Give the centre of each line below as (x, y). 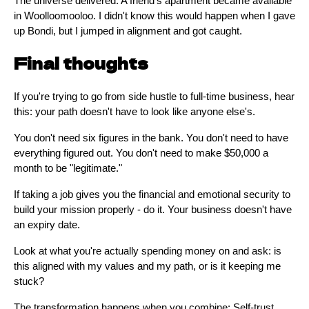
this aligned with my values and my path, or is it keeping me (147, 267)
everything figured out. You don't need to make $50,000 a (141, 153)
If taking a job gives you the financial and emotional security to (152, 195)
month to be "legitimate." (68, 169)
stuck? (29, 282)
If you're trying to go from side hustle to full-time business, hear (154, 97)
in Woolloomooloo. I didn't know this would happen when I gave (154, 16)
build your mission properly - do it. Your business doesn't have (153, 210)
